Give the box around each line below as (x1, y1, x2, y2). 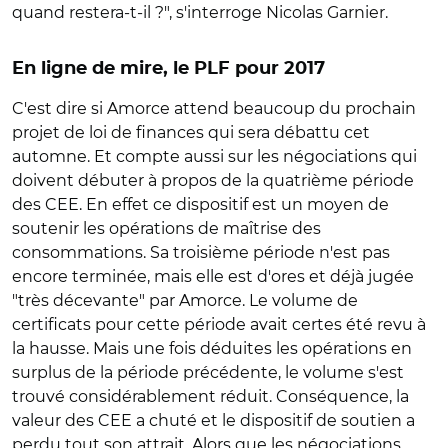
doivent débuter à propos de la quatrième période (12, 171, 414, 190)
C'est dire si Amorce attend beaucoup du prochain (12, 99, 416, 118)
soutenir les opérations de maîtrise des (12, 219, 321, 238)
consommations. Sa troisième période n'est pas (12, 243, 390, 262)
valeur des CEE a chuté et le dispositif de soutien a (12, 411, 415, 430)
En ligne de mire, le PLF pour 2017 (12, 60, 325, 78)
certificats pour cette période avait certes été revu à (12, 315, 426, 334)
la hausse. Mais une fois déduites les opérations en (12, 339, 412, 358)
